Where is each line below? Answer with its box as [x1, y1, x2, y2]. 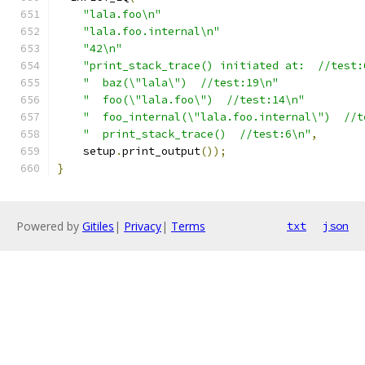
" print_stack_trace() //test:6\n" [83, 127, 311, 141]
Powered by [16, 218, 82, 234]
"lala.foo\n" [83, 7, 161, 21]
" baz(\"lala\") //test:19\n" [83, 76, 279, 90]
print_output [122, 144, 200, 158]
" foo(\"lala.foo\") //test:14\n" [83, 93, 305, 107]
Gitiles [82, 218, 114, 234]
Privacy [124, 218, 161, 234]
